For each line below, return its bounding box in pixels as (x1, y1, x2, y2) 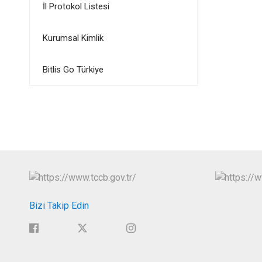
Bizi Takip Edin (29, 199, 89, 211)
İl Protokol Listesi (42, 1, 109, 12)
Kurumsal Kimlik (42, 33, 104, 43)
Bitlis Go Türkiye (42, 64, 104, 75)
